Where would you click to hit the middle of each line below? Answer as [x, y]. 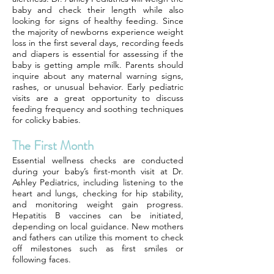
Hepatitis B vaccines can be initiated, [98, 215]
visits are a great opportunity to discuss [98, 98]
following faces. [42, 259]
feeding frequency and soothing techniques [98, 109]
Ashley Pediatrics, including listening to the [98, 182]
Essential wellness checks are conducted [98, 160]
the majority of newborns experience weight [98, 32]
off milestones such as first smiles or [98, 248]
